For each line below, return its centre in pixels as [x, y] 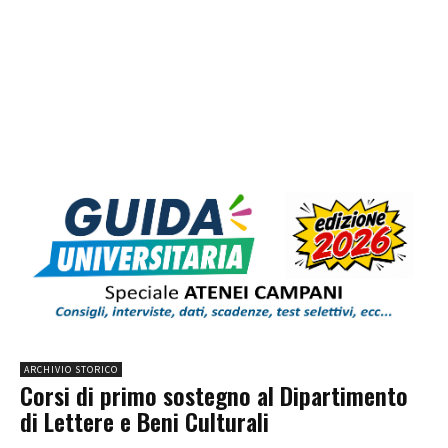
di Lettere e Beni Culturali [144, 421]
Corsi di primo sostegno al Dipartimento [214, 395]
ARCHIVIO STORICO [71, 370]
